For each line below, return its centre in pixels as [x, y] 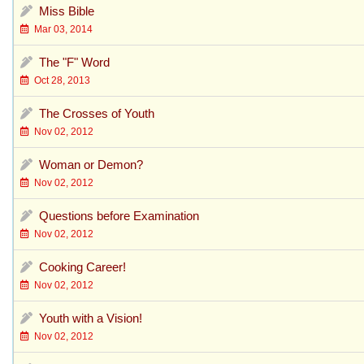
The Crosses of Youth [97, 113]
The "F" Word [74, 62]
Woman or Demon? [91, 164]
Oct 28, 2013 [60, 80]
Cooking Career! [82, 266]
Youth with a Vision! [91, 318]
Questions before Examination [119, 215]
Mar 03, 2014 [61, 29]
